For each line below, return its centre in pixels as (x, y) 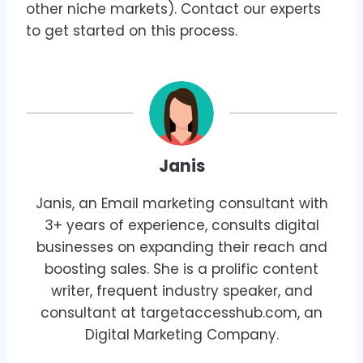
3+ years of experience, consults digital (181, 225)
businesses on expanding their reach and (181, 247)
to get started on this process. (132, 31)
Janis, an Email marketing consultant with (181, 203)
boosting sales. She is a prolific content (181, 269)
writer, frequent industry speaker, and (181, 290)
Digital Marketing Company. (181, 334)
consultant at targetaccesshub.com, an (181, 312)
